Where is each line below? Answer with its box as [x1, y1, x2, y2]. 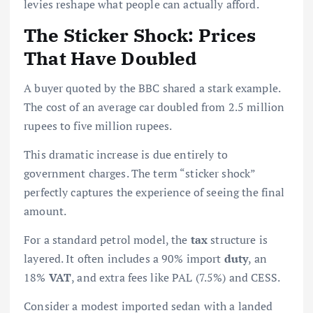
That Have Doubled [24, 46, 197, 71]
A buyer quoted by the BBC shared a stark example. [24, 80, 280, 96]
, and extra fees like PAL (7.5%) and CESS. [71, 269, 281, 285]
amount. [24, 203, 67, 219]
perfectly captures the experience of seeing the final [24, 184, 285, 200]
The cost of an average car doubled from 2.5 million [24, 99, 285, 115]
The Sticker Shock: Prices [24, 23, 256, 48]
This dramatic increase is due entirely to [24, 146, 228, 162]
